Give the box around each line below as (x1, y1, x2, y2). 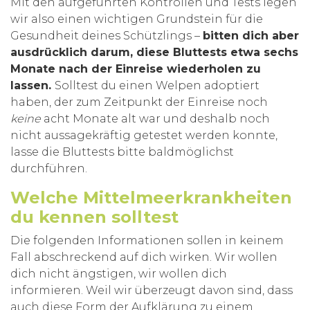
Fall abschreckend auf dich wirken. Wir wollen (10, 250, 277, 264)
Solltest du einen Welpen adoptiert (55, 78, 259, 92)
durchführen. (10, 161, 87, 175)
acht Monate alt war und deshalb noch (41, 111, 270, 125)
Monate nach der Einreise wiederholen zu (10, 62, 261, 75)
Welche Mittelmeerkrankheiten (10, 187, 292, 208)
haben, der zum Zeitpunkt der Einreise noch (10, 95, 268, 109)
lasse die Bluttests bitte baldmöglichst (10, 145, 234, 158)
